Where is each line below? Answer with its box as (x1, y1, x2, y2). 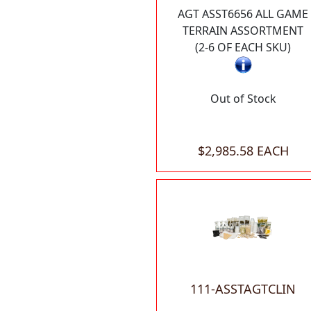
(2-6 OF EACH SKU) (195, 40, 291, 55)
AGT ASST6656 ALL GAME (178, 6, 308, 22)
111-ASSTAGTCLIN (190, 280, 296, 298)
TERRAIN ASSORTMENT (183, 23, 303, 38)
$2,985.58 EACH (197, 142, 289, 160)
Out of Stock (210, 91, 276, 107)
